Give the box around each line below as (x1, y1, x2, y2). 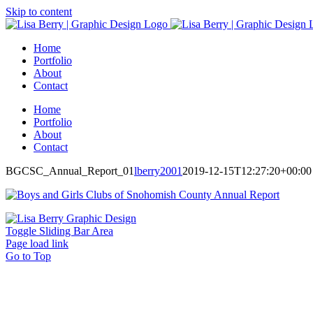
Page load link (6, 238, 68, 249)
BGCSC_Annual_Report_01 (6, 165, 134, 177)
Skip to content (6, 6, 72, 17)
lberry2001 (134, 165, 182, 177)
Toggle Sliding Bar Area (6, 225, 113, 237)
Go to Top (6, 250, 51, 262)
